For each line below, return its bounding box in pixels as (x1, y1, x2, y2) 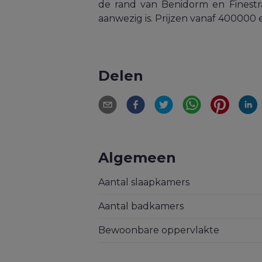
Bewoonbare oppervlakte (98, 225, 219, 236)
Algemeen (98, 149, 176, 167)
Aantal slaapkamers (98, 177, 189, 188)
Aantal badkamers (98, 201, 184, 212)
